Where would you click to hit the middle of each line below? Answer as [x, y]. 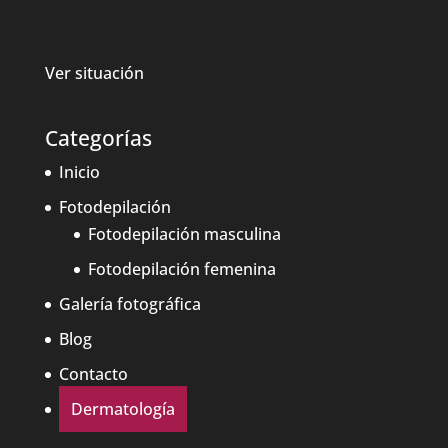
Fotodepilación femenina [181, 269]
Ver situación [94, 72]
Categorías [98, 138]
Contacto [93, 374]
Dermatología [122, 409]
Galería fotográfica [129, 304]
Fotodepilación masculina [184, 234]
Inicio [79, 172]
